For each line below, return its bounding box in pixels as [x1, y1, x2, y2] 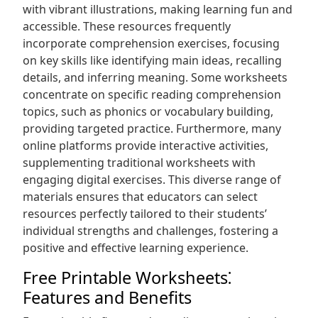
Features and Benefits [23, 286, 192, 309]
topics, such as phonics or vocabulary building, [23, 104, 273, 119]
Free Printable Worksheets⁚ [23, 266, 231, 289]
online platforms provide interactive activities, [23, 138, 268, 153]
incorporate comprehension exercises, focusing [23, 35, 280, 51]
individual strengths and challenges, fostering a [23, 223, 278, 238]
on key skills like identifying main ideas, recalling [23, 53, 282, 68]
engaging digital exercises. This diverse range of [23, 172, 281, 187]
